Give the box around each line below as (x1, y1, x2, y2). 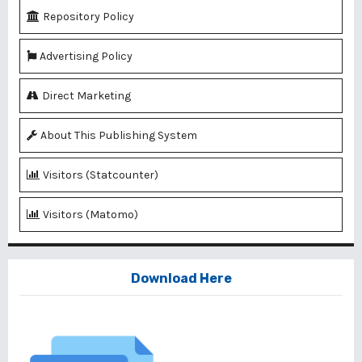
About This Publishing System (40, 128, 197, 143)
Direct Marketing (42, 89, 131, 103)
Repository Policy (43, 10, 134, 24)
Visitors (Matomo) (43, 208, 138, 222)
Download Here (130, 271, 232, 287)
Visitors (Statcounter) (43, 168, 158, 183)
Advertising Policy (40, 49, 133, 64)
